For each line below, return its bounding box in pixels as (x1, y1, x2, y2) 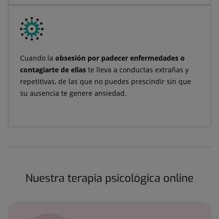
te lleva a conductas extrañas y (86, 65, 189, 74)
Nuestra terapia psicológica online (25, 171, 194, 185)
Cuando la (20, 53, 55, 63)
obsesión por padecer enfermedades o (55, 53, 185, 63)
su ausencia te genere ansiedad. (20, 88, 127, 98)
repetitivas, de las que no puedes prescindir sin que (20, 77, 191, 86)
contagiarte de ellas (20, 65, 86, 74)
